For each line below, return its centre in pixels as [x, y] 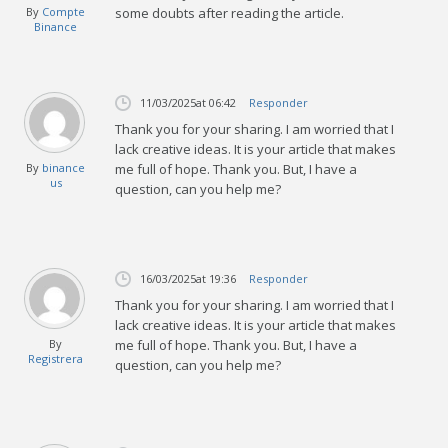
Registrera [56, 358]
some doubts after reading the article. [230, 12]
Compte [64, 11]
